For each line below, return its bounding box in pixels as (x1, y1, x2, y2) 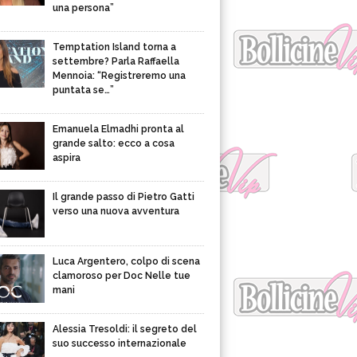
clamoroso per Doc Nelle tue (53, 270, 190, 281)
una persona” (53, 2, 114, 14)
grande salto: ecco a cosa (53, 137, 175, 149)
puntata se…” (53, 84, 114, 96)
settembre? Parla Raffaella (53, 55, 179, 67)
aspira (53, 151, 80, 163)
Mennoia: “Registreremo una (53, 69, 186, 81)
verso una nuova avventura (53, 205, 179, 217)
